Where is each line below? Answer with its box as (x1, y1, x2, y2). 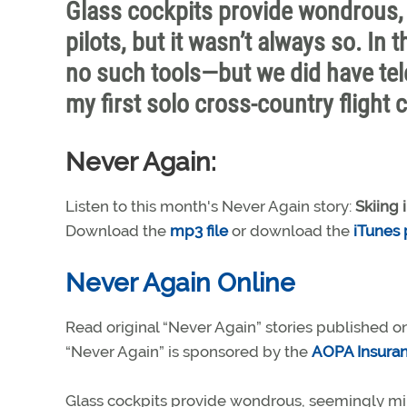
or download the (228, 222, 353, 240)
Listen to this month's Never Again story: (65, 197, 355, 215)
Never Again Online (65, 268, 295, 298)
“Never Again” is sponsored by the (65, 342, 312, 361)
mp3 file (170, 222, 228, 240)
